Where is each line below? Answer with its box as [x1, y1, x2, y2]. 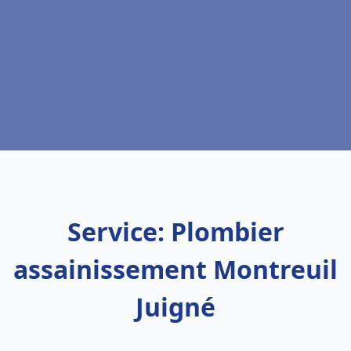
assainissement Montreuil [13, 252, 338, 286]
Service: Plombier [67, 215, 284, 248]
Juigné [136, 290, 215, 324]
